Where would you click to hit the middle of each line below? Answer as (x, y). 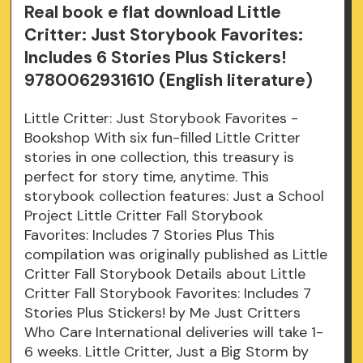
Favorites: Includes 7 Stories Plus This (150, 235)
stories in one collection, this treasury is (160, 158)
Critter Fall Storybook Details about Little (165, 274)
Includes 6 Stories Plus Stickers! (156, 58)
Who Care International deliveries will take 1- (174, 333)
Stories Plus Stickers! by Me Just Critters (163, 313)
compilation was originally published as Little (176, 255)
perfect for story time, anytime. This (147, 177)
